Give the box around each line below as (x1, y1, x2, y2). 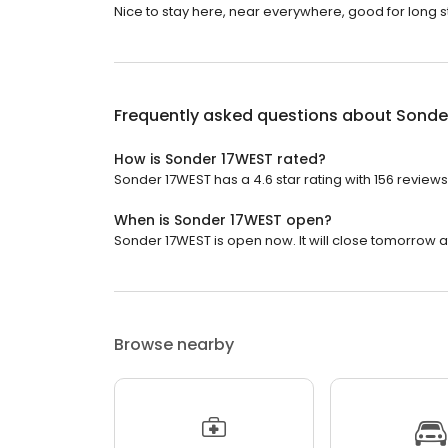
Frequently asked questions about (114, 104, 396, 128)
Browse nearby (114, 333, 234, 357)
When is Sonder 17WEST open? (114, 210, 332, 231)
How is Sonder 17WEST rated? (114, 149, 326, 170)
